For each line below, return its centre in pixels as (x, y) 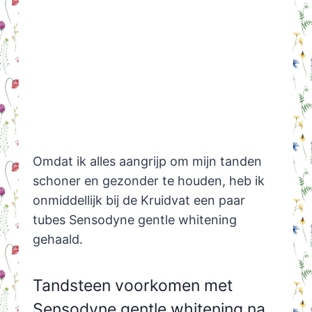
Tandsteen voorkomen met (132, 285)
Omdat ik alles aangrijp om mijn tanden (147, 162)
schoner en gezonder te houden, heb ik (148, 181)
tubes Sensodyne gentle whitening (134, 220)
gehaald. (57, 240)
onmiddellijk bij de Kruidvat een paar (139, 201)
